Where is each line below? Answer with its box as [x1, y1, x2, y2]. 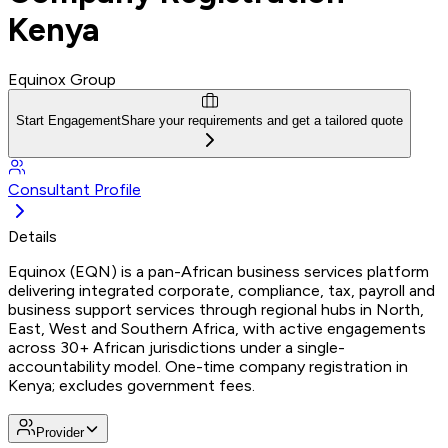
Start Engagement [16, 113, 121, 129]
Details [8, 227, 57, 247]
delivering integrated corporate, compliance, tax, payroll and [8, 281, 435, 301]
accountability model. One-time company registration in [8, 357, 408, 377]
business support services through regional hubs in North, [8, 300, 424, 320]
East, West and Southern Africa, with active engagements [8, 319, 426, 339]
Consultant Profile [8, 180, 141, 200]
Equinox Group [8, 70, 116, 90]
